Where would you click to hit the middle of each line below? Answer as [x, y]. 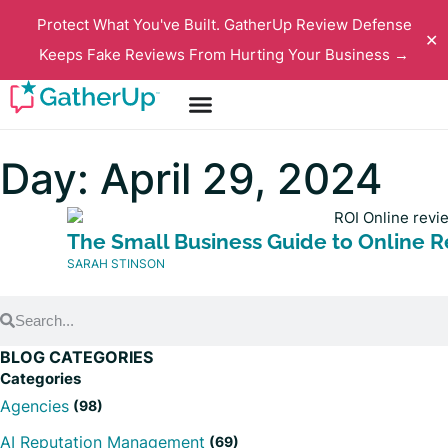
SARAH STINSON [115, 263]
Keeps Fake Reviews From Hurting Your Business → [224, 54]
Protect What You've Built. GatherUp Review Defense [224, 24]
